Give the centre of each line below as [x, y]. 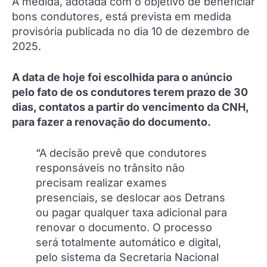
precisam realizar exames [101, 182]
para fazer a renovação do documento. [111, 122]
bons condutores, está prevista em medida [122, 16]
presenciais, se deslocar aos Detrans [131, 197]
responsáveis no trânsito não [110, 167]
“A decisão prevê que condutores [121, 153]
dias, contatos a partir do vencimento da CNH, [130, 107]
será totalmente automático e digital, [128, 242]
